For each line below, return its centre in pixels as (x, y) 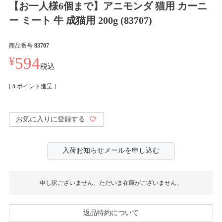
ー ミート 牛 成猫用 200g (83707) (80, 20)
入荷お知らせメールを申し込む (111, 150)
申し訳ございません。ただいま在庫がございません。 (111, 183)
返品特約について (111, 213)
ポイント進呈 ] (36, 86)
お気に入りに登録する (51, 119)
